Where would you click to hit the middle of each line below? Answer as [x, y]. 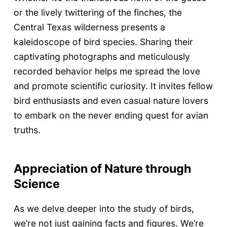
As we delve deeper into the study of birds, [104, 209]
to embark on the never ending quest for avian [111, 116]
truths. [27, 130]
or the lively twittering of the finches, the [98, 13]
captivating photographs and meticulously [102, 57]
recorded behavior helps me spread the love [107, 71]
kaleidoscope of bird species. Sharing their [103, 42]
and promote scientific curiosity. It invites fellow [113, 86]
